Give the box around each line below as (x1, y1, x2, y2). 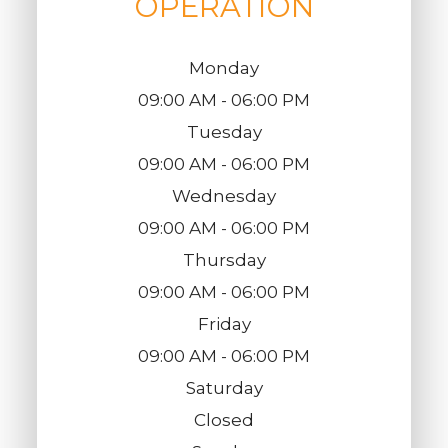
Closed (194, 409, 254, 430)
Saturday (185, 377, 263, 398)
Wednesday (172, 185, 276, 206)
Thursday (182, 249, 266, 270)
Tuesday (186, 121, 262, 142)
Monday (189, 57, 259, 78)
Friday (197, 313, 251, 334)
